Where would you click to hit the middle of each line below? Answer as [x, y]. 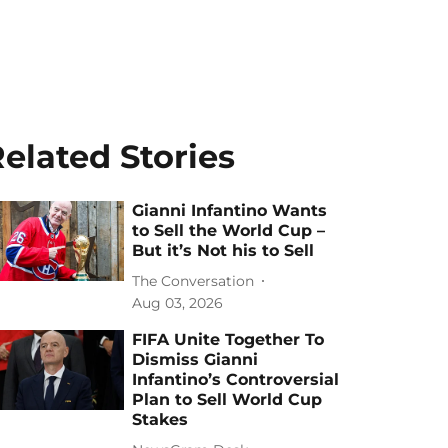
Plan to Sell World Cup [227, 399]
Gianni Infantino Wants [230, 210]
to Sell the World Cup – [229, 230]
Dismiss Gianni [195, 359]
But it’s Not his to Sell [223, 250]
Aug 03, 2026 [178, 303]
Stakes [160, 419]
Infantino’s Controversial [236, 379]
